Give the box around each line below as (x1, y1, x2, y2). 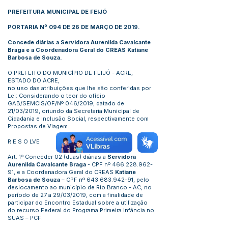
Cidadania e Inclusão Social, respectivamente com (8, 115, 149, 122)
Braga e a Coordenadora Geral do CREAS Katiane (8, 46, 148, 53)
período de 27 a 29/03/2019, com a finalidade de (8, 191, 143, 198)
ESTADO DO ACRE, (8, 77, 60, 84)
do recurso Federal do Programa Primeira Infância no (8, 207, 154, 214)
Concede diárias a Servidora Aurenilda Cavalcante (8, 39, 151, 46)
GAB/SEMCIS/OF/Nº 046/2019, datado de (8, 100, 124, 107)
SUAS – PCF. (8, 214, 43, 221)
